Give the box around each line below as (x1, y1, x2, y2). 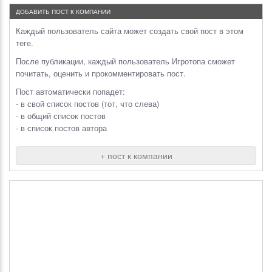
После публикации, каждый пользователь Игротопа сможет (16, 55, 235, 67)
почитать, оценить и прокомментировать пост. (16, 67, 186, 79)
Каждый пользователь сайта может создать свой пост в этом (16, 25, 243, 36)
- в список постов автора (16, 122, 107, 134)
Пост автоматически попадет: (16, 86, 125, 97)
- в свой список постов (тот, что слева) (16, 98, 159, 109)
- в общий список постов (16, 110, 106, 121)
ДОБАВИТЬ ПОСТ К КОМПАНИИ (16, 7, 110, 16)
